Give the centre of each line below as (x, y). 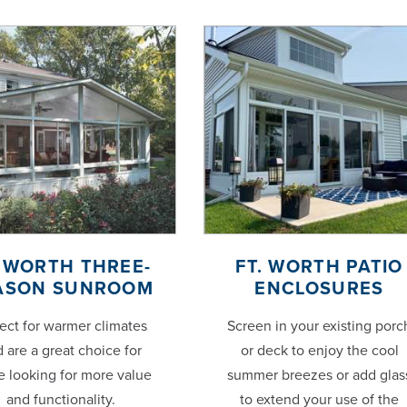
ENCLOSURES (319, 289)
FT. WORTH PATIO (319, 268)
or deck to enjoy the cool (319, 351)
